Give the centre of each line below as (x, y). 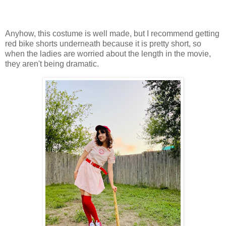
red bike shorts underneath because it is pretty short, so (103, 44)
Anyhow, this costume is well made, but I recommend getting (112, 34)
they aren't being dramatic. (53, 64)
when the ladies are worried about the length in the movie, (108, 54)
